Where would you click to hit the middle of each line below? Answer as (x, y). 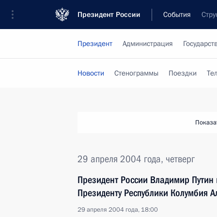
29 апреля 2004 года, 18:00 (118, 210)
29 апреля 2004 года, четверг (136, 159)
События (177, 15)
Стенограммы (136, 73)
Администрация (148, 44)
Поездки (183, 73)
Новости (91, 73)
